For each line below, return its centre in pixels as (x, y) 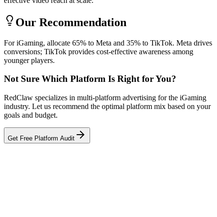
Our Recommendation (71, 22)
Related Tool (39, 171)
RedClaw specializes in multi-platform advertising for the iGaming (105, 98)
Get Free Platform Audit (41, 139)
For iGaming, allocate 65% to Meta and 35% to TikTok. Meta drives (108, 43)
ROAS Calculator (41, 197)
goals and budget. (31, 115)
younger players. (29, 60)
